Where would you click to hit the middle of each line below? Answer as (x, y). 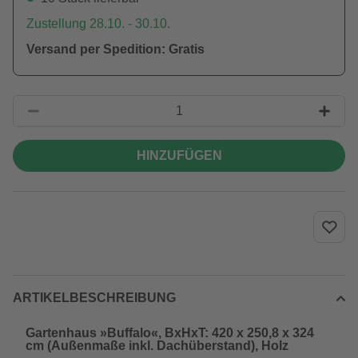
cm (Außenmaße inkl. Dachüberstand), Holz (157, 346)
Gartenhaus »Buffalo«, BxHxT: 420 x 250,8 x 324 (170, 333)
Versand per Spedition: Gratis (115, 49)
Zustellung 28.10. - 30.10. (98, 24)
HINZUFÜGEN (179, 155)
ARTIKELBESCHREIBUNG (94, 298)
